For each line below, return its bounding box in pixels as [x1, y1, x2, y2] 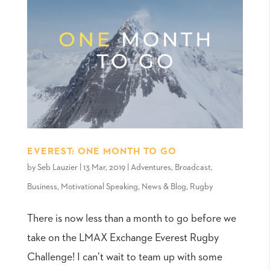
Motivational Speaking [60, 182, 138, 191]
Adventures [130, 163, 171, 172]
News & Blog [141, 182, 186, 191]
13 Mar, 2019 [83, 163, 125, 172]
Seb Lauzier [37, 163, 78, 172]
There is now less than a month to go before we [27, 213, 236, 224]
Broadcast [174, 163, 211, 172]
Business [27, 182, 57, 191]
